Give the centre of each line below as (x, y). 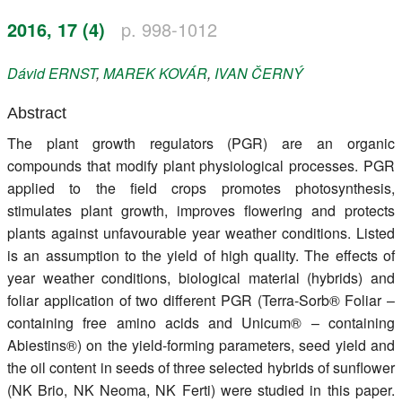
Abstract (37, 113)
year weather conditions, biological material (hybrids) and (201, 277)
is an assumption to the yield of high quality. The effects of (201, 255)
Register (51, 15)
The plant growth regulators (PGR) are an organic (201, 143)
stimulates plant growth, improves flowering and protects (201, 210)
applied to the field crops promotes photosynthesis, (201, 188)
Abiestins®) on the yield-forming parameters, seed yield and (201, 345)
